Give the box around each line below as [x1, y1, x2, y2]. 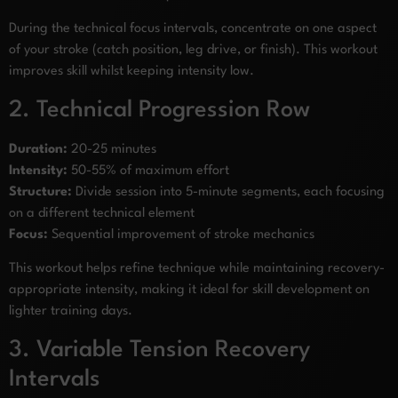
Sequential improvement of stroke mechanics [48, 227, 314, 242]
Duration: [9, 142, 68, 156]
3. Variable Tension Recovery [9, 338, 310, 362]
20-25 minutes [68, 142, 156, 156]
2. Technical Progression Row [9, 98, 310, 122]
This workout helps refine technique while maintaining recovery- [9, 262, 385, 276]
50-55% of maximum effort [68, 163, 229, 178]
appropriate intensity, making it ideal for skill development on [9, 283, 370, 298]
